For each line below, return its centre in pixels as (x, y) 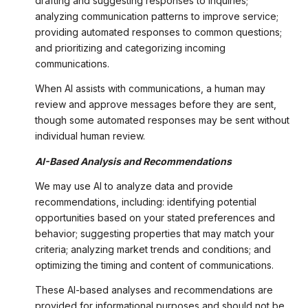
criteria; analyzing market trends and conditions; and (153, 249)
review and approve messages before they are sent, (155, 104)
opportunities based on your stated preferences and (155, 217)
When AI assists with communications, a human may (150, 89)
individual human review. (90, 136)
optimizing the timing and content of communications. (154, 265)
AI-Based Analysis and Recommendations (133, 161)
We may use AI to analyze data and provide (134, 186)
